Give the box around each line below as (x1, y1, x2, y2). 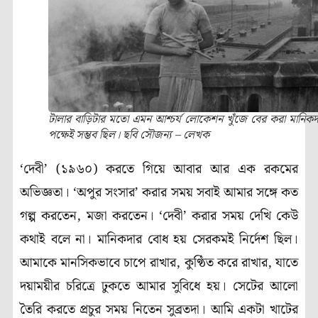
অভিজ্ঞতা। (20, 182, 74, 204)
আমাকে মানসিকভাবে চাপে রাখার (20, 253, 177, 274)
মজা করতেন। (86, 206, 159, 227)
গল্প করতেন (20, 206, 77, 227)
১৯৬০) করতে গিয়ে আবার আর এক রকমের (60, 159, 299, 180)
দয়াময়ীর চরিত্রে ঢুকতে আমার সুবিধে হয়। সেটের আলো (20, 276, 298, 297)
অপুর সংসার (77, 182, 136, 204)
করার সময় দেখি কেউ (192, 206, 298, 227)
